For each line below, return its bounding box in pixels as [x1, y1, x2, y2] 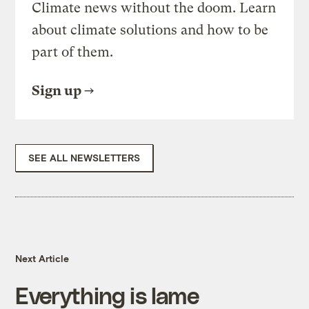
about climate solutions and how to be [32, 22, 269, 39]
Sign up [32, 83, 82, 99]
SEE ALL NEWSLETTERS [28, 152, 141, 164]
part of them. [32, 44, 114, 61]
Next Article [15, 252, 70, 265]
